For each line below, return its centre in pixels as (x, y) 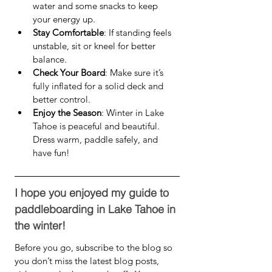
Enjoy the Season (67, 113)
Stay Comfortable (68, 32)
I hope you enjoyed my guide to (93, 193)
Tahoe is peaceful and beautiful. (97, 126)
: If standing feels (139, 32)
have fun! (51, 153)
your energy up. (64, 19)
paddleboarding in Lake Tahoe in (97, 209)
